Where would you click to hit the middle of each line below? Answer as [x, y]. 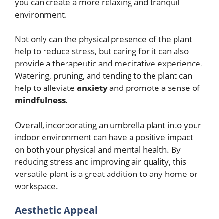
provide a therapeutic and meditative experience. [109, 64]
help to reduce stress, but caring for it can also [102, 51]
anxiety [93, 88]
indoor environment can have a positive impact [104, 137]
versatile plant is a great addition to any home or [106, 174]
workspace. [36, 186]
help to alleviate [46, 88]
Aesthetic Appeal [56, 210]
